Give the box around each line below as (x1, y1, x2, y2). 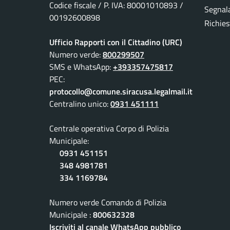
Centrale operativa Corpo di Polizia (49, 122, 169, 135)
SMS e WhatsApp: (49, 61, 113, 73)
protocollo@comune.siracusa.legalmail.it (49, 85, 193, 98)
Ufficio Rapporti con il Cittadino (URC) (49, 36, 182, 49)
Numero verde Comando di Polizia (49, 196, 166, 209)
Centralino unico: (49, 98, 110, 110)
